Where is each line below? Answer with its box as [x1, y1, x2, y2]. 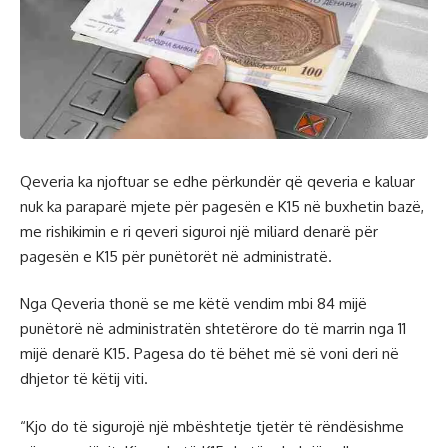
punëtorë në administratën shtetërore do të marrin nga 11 [20, 319, 406, 339]
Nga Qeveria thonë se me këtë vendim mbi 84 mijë [20, 294, 367, 314]
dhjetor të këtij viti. [20, 369, 148, 389]
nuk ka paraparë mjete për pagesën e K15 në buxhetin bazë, [20, 196, 424, 216]
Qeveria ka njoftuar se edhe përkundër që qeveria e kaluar [20, 171, 415, 191]
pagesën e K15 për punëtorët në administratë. [20, 246, 332, 266]
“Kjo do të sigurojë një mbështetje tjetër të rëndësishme [20, 416, 404, 436]
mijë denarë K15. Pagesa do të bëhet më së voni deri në [20, 344, 399, 364]
